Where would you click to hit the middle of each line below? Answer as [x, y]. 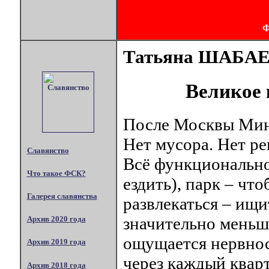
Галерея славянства [62, 196]
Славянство [48, 150]
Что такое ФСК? [56, 173]
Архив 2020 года [56, 219]
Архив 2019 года [56, 242]
